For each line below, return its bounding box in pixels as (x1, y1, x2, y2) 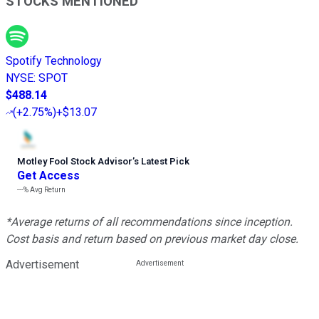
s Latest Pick (134, 156, 189, 167)
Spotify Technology (6, 54, 102, 68)
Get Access (17, 169, 80, 183)
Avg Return (28, 186, 66, 194)
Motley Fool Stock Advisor (17, 156, 132, 167)
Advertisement (6, 258, 79, 272)
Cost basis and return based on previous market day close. (6, 232, 298, 246)
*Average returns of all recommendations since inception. (6, 215, 293, 229)
